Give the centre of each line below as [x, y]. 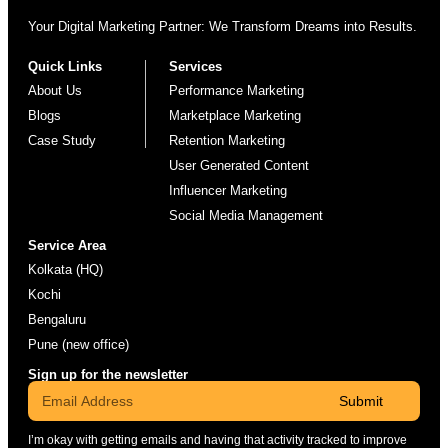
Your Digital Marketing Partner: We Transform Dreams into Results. [222, 27]
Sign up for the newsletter [108, 375]
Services [196, 67]
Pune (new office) [78, 345]
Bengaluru [57, 320]
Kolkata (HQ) [65, 270]
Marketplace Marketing [235, 116]
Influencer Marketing [228, 191]
